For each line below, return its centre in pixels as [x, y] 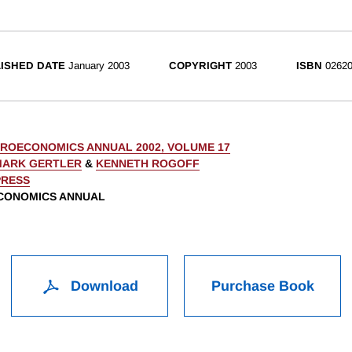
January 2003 [99, 66]
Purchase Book [262, 286]
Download [102, 286]
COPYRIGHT [200, 66]
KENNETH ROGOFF [148, 164]
